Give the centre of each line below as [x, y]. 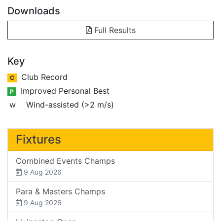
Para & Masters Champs [60, 191]
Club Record [43, 77]
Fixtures [38, 139]
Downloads [34, 11]
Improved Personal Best [64, 91]
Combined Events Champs [65, 161]
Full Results [113, 30]
